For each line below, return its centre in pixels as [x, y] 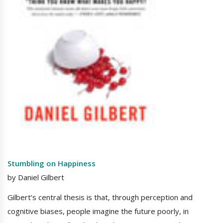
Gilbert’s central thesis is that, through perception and [100, 197]
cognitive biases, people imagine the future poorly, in [98, 211]
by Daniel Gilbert [36, 177]
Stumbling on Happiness [52, 163]
